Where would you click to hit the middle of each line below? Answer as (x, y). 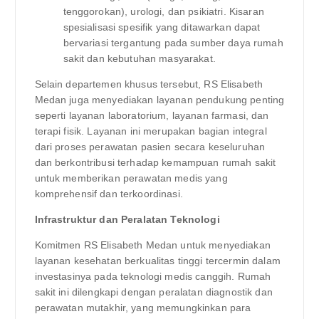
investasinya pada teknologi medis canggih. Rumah (153, 276)
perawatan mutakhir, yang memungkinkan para (143, 307)
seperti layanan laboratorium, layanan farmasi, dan (152, 115)
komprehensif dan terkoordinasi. (109, 193)
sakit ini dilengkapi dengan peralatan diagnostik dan (153, 292)
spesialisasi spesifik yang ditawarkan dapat (162, 27)
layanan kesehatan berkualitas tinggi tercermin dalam (157, 260)
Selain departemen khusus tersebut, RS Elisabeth (149, 84)
